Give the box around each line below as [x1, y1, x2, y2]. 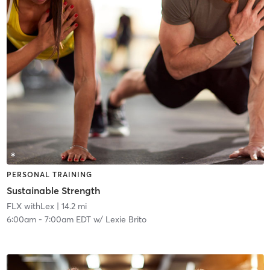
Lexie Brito [105, 213, 146, 225]
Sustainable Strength [6, 184, 101, 196]
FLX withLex [6, 200, 54, 212]
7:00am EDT [44, 213, 91, 225]
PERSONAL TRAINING [6, 170, 92, 180]
